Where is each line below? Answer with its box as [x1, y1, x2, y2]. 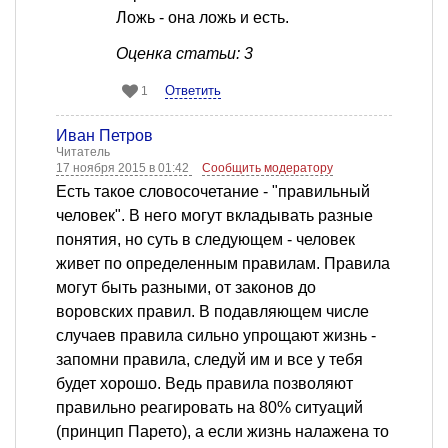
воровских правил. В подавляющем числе [56, 303, 369, 321]
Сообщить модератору [202, 161, 333, 176]
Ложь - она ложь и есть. [116, 9, 289, 27]
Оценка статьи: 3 [116, 45, 253, 63]
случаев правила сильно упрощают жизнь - [56, 327, 376, 345]
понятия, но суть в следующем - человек [56, 231, 355, 249]
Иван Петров [56, 127, 153, 145]
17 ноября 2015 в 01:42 [56, 161, 192, 176]
